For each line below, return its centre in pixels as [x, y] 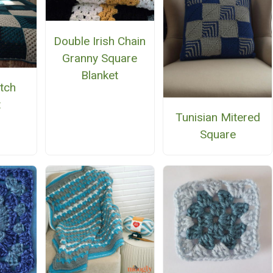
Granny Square [100, 58]
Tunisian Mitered [218, 117]
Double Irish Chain [100, 41]
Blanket [100, 75]
